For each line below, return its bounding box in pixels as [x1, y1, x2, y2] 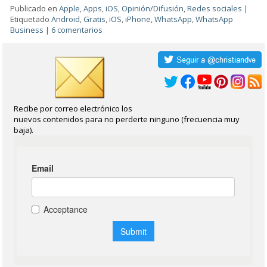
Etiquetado [10, 13, 50, 24]
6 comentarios [51, 24, 103, 35]
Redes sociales [187, 2, 243, 14]
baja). [14, 124, 34, 135]
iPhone [125, 13, 151, 24]
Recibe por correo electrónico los [14, 103, 133, 114]
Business [10, 24, 44, 35]
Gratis [83, 13, 106, 24]
